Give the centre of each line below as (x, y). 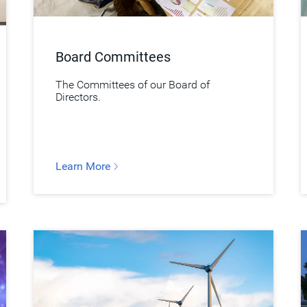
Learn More (84, 166)
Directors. (78, 97)
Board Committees (113, 57)
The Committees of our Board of (132, 84)
